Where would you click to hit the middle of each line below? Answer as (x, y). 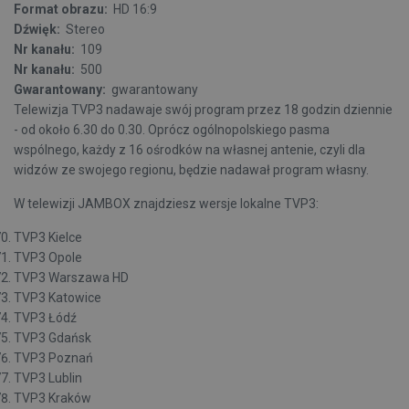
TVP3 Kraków (52, 398)
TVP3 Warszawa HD (71, 278)
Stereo (84, 29)
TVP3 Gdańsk (52, 338)
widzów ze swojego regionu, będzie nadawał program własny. (193, 170)
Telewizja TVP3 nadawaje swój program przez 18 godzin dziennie (203, 110)
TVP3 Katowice (58, 298)
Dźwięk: (38, 29)
